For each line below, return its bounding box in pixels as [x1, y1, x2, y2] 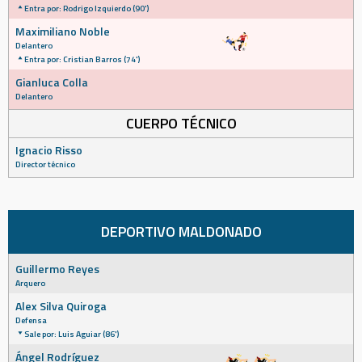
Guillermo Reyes [15, 260, 99, 277]
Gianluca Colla [15, 74, 88, 90]
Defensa [15, 314, 47, 326]
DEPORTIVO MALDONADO [100, 221, 262, 242]
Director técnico [15, 158, 75, 170]
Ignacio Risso [15, 141, 82, 158]
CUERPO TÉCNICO [125, 112, 237, 134]
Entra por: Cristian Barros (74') [24, 53, 140, 65]
